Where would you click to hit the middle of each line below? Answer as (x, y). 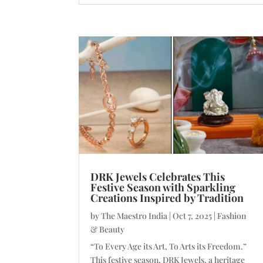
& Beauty (108, 229)
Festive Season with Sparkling (163, 187)
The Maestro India (134, 215)
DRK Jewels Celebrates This (158, 176)
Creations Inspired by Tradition (167, 198)
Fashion (232, 215)
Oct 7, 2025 (193, 215)
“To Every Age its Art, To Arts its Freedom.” (169, 246)
